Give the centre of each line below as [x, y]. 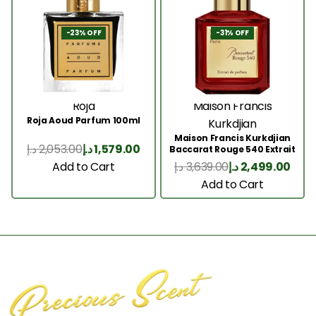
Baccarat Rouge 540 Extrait [232, 149]
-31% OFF [232, 32]
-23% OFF [84, 32]
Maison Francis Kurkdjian [232, 138]
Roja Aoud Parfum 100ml [84, 120]
